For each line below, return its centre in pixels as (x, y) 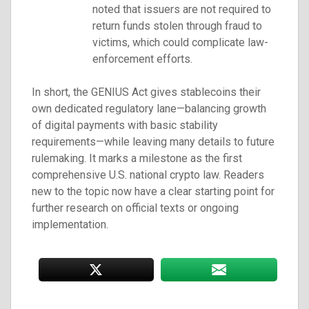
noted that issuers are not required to (182, 9)
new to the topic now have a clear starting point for (153, 191)
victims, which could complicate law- (180, 42)
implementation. (70, 224)
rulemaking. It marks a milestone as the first (137, 158)
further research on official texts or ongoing (135, 208)
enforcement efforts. (142, 59)
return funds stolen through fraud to (177, 26)
